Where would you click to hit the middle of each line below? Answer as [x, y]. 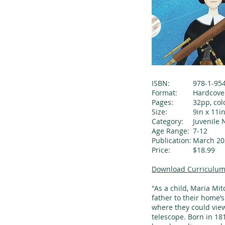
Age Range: [171, 131]
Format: [164, 93]
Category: [167, 121]
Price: [161, 150]
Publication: [172, 140]
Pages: [162, 102]
